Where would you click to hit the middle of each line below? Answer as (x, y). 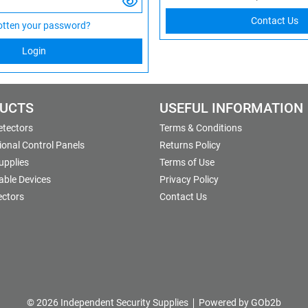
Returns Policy (190, 145)
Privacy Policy (189, 179)
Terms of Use (187, 162)
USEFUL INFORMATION (231, 108)
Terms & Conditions (201, 128)
